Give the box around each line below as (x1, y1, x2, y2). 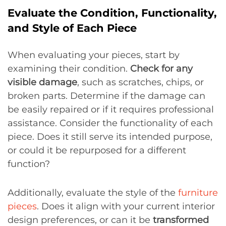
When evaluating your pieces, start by (8, 49, 180, 61)
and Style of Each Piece (8, 22, 137, 34)
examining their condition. (8, 63, 130, 74)
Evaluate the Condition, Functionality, (8, 7, 217, 19)
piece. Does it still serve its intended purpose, (8, 131, 212, 142)
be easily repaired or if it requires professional (8, 104, 214, 115)
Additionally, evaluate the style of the (8, 187, 178, 198)
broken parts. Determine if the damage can (8, 90, 205, 101)
